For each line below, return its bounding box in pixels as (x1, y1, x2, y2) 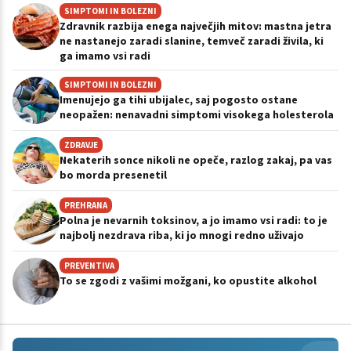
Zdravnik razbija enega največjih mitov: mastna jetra (60, 19, 331, 34)
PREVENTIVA (64, 260, 114, 272)
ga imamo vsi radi (60, 49, 150, 63)
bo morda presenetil (60, 168, 167, 183)
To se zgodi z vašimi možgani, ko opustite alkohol (60, 273, 317, 288)
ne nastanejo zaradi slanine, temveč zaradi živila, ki (60, 34, 324, 49)
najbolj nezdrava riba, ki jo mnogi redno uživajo (60, 228, 304, 243)
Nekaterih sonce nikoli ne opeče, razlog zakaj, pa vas (60, 153, 332, 168)
